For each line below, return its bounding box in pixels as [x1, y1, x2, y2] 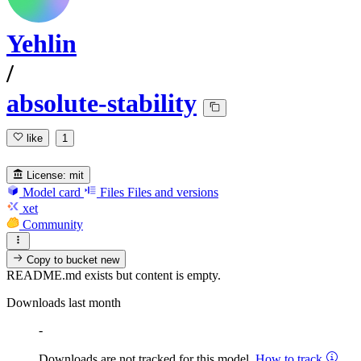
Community [23, 217, 83, 231]
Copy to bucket [23, 253, 102, 266]
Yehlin [6, 29, 77, 59]
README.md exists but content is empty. [6, 268, 221, 282]
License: [27, 168, 67, 181]
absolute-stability [6, 89, 197, 118]
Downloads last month [6, 295, 121, 309]
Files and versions [127, 185, 218, 199]
